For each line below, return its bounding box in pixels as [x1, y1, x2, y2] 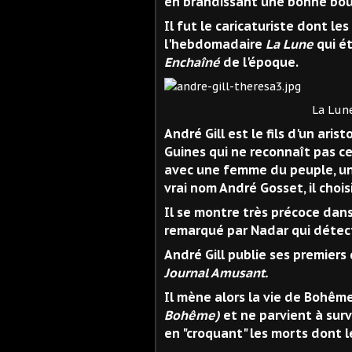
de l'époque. [220, 53, 299, 70]
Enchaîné [164, 53, 220, 70]
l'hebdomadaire [164, 35, 266, 52]
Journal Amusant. [164, 264, 268, 280]
